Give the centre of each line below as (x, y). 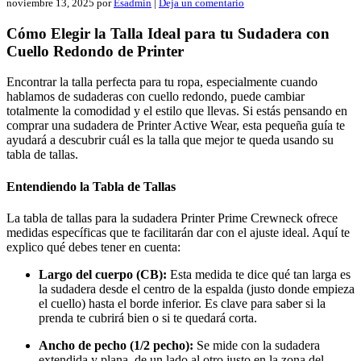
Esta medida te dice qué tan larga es (259, 274)
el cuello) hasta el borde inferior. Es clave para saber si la (182, 303)
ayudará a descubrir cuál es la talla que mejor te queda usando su (170, 140)
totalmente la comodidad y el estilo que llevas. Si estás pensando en (177, 111)
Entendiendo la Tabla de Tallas (91, 186)
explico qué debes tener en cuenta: (93, 247)
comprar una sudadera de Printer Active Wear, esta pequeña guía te (176, 126)
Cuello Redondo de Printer (95, 51)
